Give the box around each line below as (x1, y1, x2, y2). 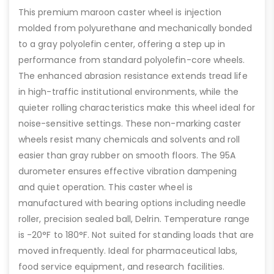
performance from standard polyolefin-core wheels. (18, 54, 245, 67)
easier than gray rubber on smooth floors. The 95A (18, 149, 236, 162)
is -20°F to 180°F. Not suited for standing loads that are (18, 229, 254, 242)
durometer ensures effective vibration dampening (18, 165, 237, 178)
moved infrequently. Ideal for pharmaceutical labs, (18, 245, 238, 257)
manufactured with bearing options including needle (18, 197, 246, 210)
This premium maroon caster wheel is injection (18, 6, 222, 19)
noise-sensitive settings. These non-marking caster (18, 117, 242, 130)
